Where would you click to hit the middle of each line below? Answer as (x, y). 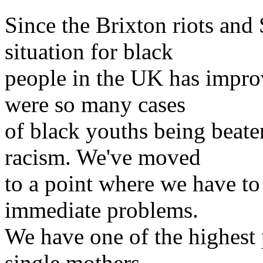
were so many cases (95, 104)
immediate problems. (102, 210)
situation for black (89, 51)
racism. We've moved (103, 157)
